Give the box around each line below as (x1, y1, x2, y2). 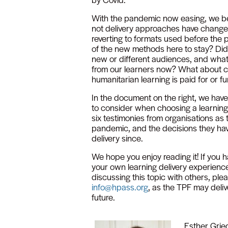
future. (92, 190, 117, 203)
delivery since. (92, 131, 145, 144)
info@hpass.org (92, 180, 148, 193)
